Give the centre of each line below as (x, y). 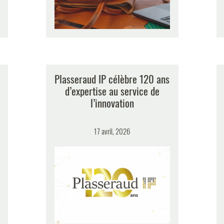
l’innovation (112, 102)
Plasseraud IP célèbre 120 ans (112, 78)
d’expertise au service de (112, 90)
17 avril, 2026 (112, 131)
